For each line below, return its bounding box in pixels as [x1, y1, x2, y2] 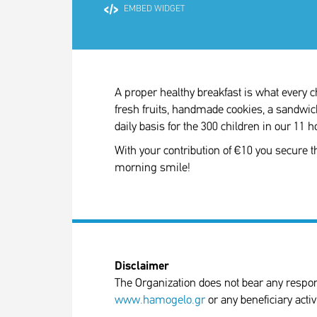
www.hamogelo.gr [115, 294, 205, 306]
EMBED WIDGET [124, 4, 185, 13]
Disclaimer [115, 260, 169, 272]
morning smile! [115, 162, 190, 174]
